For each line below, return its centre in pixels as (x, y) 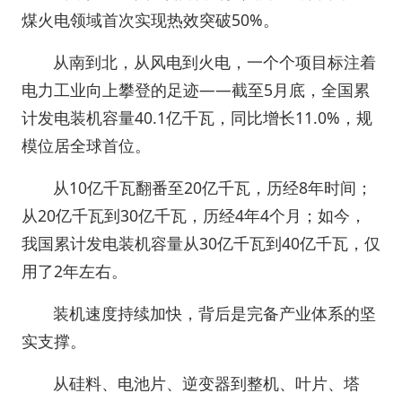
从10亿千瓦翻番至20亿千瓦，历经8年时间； (213, 188)
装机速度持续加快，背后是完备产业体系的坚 (215, 313)
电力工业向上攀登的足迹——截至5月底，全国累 (196, 90)
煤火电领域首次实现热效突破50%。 (150, 20)
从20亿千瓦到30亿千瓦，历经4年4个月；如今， (194, 215)
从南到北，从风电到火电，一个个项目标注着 (215, 62)
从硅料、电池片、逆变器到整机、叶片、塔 (207, 383)
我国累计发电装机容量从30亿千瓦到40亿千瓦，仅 (201, 243)
